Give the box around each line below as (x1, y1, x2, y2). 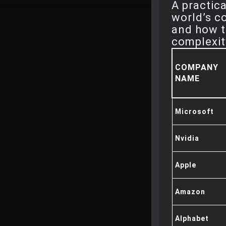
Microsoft (175, 107, 214, 116)
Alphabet (175, 214, 209, 222)
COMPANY (175, 63, 218, 72)
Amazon (175, 188, 205, 196)
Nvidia (175, 134, 199, 142)
